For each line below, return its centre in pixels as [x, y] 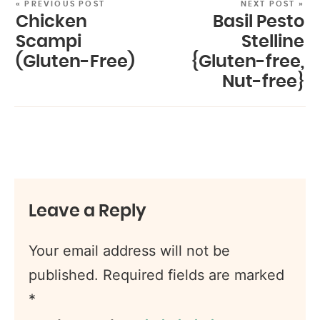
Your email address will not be [130, 250]
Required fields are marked [194, 275]
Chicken [51, 22]
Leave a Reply [88, 211]
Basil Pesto [259, 22]
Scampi [49, 42]
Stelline [273, 42]
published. [64, 275]
